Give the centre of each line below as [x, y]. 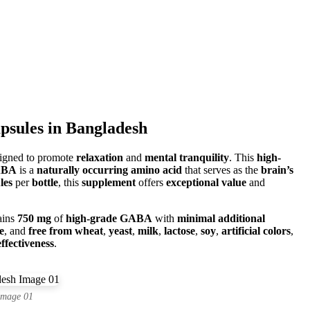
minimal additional [221, 218]
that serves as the [221, 170]
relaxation [100, 157]
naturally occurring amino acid [109, 170]
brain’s [277, 170]
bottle [45, 182]
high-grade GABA [109, 218]
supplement [109, 182]
